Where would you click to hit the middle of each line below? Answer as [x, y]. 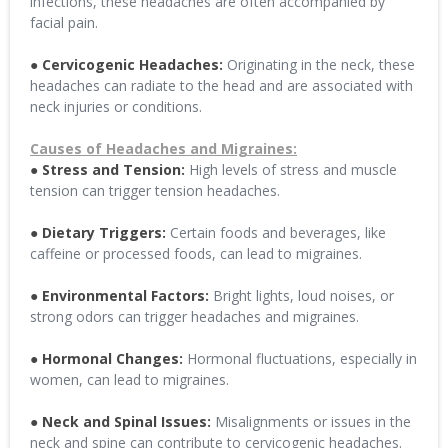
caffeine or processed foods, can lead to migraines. [196, 253]
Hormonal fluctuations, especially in [300, 358]
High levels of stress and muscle [291, 169]
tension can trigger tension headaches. [155, 190]
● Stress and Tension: [107, 169]
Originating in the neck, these [319, 64]
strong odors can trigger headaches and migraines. [194, 316]
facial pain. [64, 22]
